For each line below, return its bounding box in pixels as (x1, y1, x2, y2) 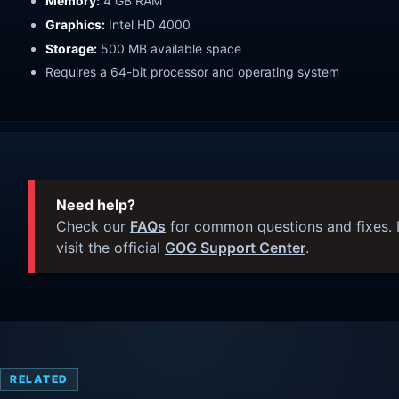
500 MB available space (97, 40, 241, 56)
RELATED (10, 372, 69, 387)
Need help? (56, 196, 135, 215)
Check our (56, 217, 130, 236)
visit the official (56, 239, 165, 257)
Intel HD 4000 (105, 16, 191, 32)
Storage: (45, 40, 97, 56)
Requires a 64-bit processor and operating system (45, 64, 339, 80)
